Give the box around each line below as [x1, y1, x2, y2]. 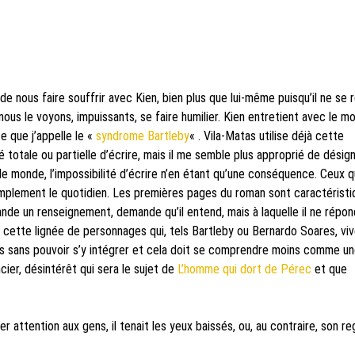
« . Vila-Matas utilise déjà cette [189, 128, 344, 143]
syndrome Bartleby [96, 128, 189, 143]
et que [311, 261, 347, 277]
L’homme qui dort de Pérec [177, 261, 311, 277]
